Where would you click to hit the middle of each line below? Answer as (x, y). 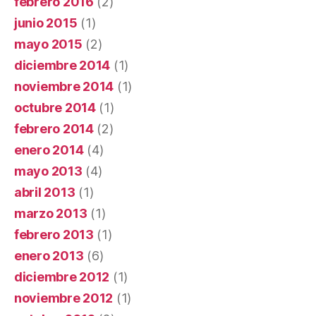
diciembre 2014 (62, 65)
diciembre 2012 (62, 277)
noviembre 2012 (64, 298)
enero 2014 (49, 150)
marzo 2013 (51, 213)
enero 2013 (49, 256)
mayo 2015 (48, 44)
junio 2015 (46, 23)
